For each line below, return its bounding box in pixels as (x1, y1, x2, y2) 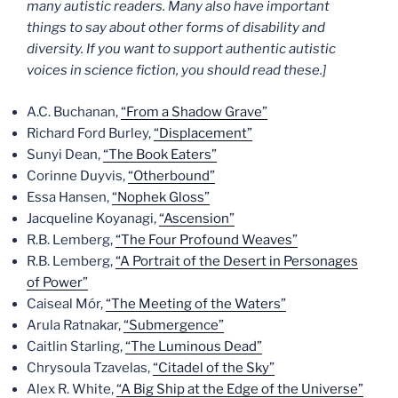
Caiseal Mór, (27, 295, 106, 312)
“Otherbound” (128, 167, 215, 184)
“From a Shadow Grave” (121, 103, 267, 120)
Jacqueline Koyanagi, (27, 210, 159, 227)
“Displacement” (154, 124, 252, 141)
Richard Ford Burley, (27, 124, 154, 141)
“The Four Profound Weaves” (115, 231, 298, 248)
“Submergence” (123, 316, 224, 333)
